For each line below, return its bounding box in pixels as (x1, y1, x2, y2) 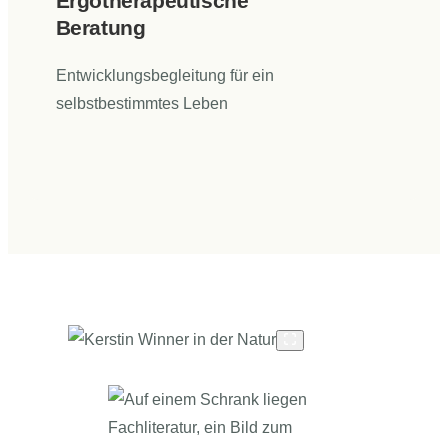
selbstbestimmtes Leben (55, 94, 228, 113)
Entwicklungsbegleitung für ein (55, 66, 274, 85)
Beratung (55, 16, 146, 40)
